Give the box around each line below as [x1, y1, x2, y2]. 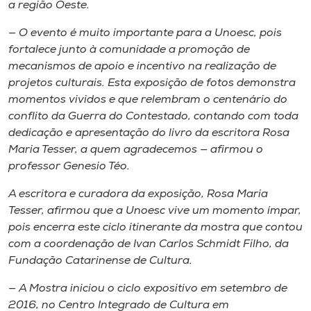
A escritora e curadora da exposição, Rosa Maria [8, 188, 268, 200]
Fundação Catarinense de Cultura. [8, 255, 192, 267]
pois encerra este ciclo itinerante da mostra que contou [8, 221, 303, 233]
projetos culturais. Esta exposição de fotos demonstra [8, 77, 296, 89]
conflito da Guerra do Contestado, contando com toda [8, 110, 299, 122]
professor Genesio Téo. [8, 160, 130, 172]
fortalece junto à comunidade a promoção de [8, 44, 250, 56]
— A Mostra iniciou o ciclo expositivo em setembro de [8, 283, 287, 294]
